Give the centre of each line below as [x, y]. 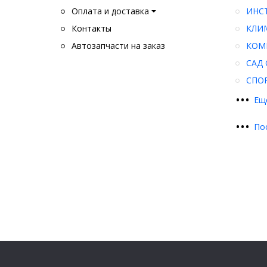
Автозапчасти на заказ [118, 46]
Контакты [91, 29]
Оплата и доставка [110, 11]
